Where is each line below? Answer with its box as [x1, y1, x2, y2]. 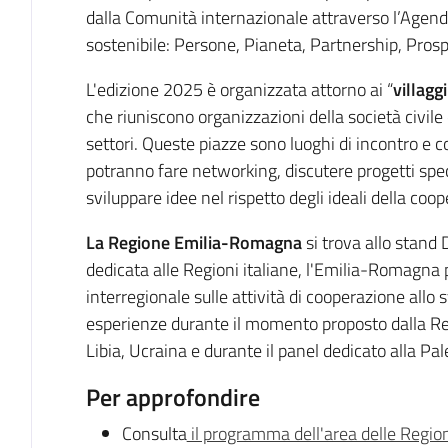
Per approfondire [85, 377, 260, 415]
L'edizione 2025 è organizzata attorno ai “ [85, 75, 393, 103]
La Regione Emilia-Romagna [85, 228, 302, 256]
